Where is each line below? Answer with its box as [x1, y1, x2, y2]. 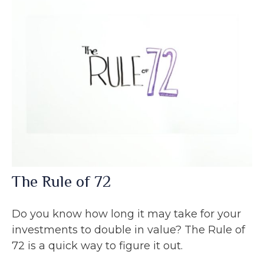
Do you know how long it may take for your [12, 207, 241, 220]
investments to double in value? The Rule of [12, 223, 245, 236]
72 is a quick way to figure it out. [12, 239, 183, 252]
